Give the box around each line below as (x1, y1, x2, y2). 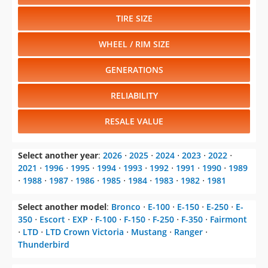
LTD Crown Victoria (45, 226, 124, 238)
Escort (39, 214, 65, 226)
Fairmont (210, 214, 247, 226)
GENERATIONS (105, 64, 163, 76)
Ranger (174, 226, 203, 238)
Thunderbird (18, 239, 69, 251)
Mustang (131, 226, 167, 238)
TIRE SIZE (115, 13, 153, 25)
